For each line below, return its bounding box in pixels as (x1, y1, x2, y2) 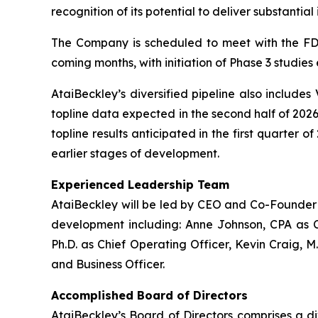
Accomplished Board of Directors (51, 288, 248, 302)
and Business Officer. (51, 257, 165, 271)
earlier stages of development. (51, 146, 219, 160)
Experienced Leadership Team (51, 177, 229, 192)
